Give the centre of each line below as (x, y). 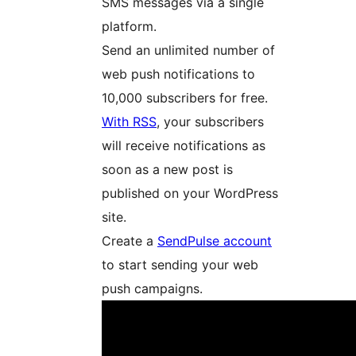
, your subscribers (210, 122)
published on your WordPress (190, 193)
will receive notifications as (184, 146)
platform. (129, 27)
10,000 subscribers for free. (185, 98)
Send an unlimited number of (188, 50)
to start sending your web (180, 265)
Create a (130, 241)
